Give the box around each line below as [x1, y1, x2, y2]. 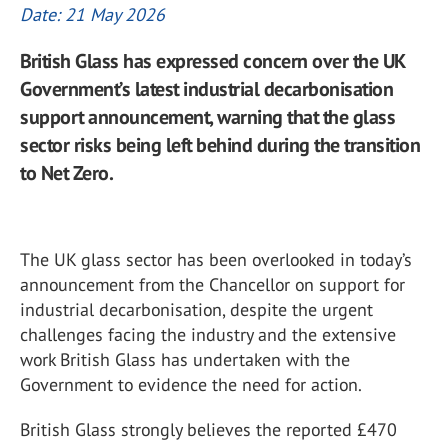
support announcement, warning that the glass [20, 104, 395, 130]
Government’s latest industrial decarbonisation [20, 76, 393, 102]
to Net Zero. [20, 160, 113, 186]
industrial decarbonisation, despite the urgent [20, 298, 373, 321]
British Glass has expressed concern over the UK [20, 48, 405, 74]
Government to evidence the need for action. [20, 373, 362, 396]
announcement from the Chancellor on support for [20, 273, 405, 296]
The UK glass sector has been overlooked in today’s [20, 248, 412, 271]
